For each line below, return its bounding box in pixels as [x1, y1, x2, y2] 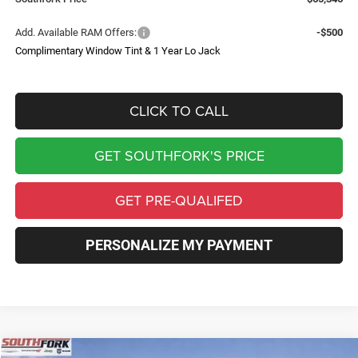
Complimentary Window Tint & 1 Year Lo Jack [15, 44, 221, 57]
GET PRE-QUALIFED [115, 189, 244, 210]
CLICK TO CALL [129, 100, 229, 121]
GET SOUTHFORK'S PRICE [93, 145, 265, 165]
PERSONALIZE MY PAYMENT [86, 236, 273, 253]
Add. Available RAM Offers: [15, 26, 137, 38]
